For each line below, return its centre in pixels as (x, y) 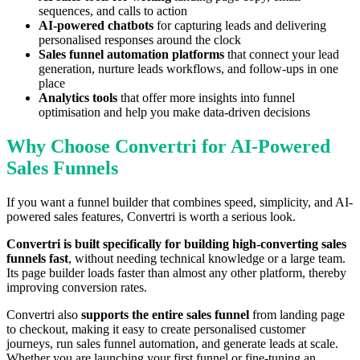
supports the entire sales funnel (165, 314)
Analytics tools (78, 97)
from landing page (297, 314)
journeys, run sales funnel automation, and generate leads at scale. (172, 343)
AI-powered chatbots (96, 25)
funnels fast (37, 258)
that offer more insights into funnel (206, 97)
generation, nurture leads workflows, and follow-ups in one (188, 68)
